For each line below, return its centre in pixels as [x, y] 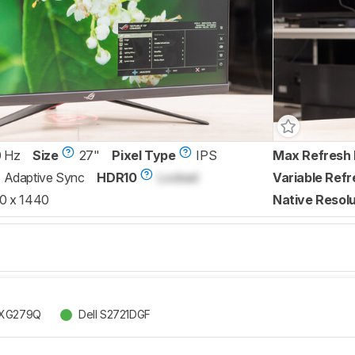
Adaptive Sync [44, 177]
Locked [178, 177]
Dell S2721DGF [114, 315]
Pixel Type [144, 155]
